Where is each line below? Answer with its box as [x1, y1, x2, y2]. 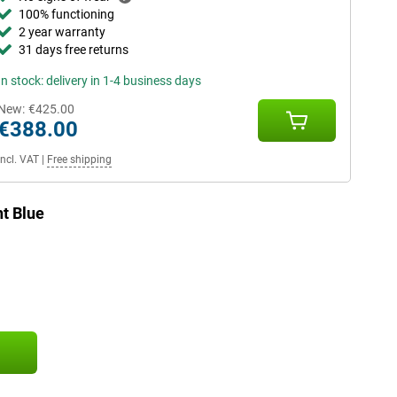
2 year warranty [18, 25, 105, 39]
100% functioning [18, 7, 114, 21]
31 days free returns [18, 43, 128, 57]
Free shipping [46, 153, 112, 166]
